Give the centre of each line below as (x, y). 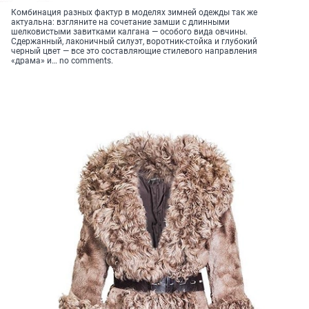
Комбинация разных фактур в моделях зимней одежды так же (134, 12)
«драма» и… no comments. (62, 60)
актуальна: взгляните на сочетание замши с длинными (120, 22)
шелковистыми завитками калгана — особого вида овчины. (129, 31)
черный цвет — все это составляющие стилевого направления (134, 51)
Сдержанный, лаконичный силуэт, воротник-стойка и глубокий (134, 41)
